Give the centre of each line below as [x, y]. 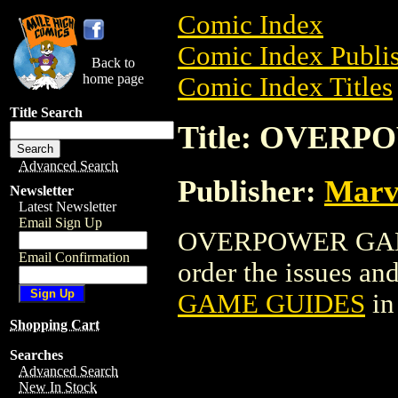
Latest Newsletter [68, 207]
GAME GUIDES [271, 303]
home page [113, 79]
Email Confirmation [74, 257]
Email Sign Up [60, 223]
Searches [36, 355]
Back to [113, 63]
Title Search [46, 112]
